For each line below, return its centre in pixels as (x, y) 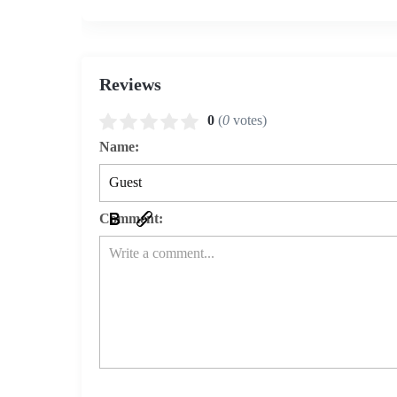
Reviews (130, 84)
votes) (248, 120)
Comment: (131, 218)
